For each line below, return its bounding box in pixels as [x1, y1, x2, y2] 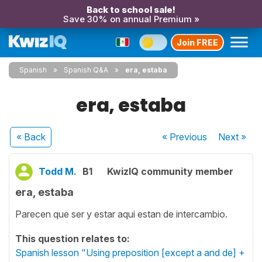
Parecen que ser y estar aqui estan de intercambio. [15, 208, 227, 220]
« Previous [162, 131, 208, 143]
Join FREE [177, 37, 218, 47]
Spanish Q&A [64, 65, 108, 74]
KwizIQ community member [107, 166, 233, 177]
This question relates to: [15, 232, 130, 244]
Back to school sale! [87, 4, 175, 15]
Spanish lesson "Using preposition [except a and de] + [15, 246, 245, 258]
